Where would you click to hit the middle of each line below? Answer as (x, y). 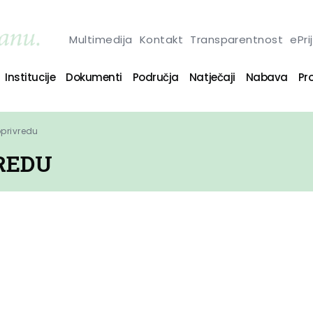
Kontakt (161, 39)
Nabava (267, 77)
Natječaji (212, 77)
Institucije (30, 77)
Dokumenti (94, 77)
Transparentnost (237, 39)
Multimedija (101, 39)
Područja (155, 77)
